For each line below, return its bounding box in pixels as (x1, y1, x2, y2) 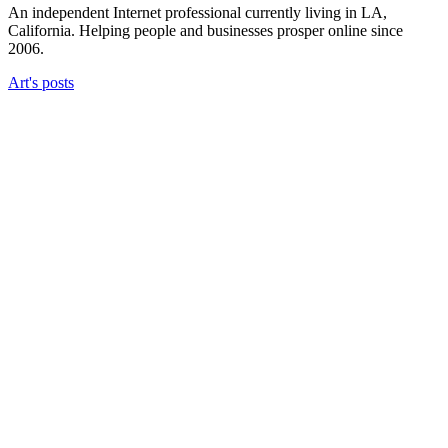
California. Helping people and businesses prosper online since (8, 22, 403, 40)
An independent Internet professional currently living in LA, (8, 4, 387, 22)
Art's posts (8, 74, 74, 92)
